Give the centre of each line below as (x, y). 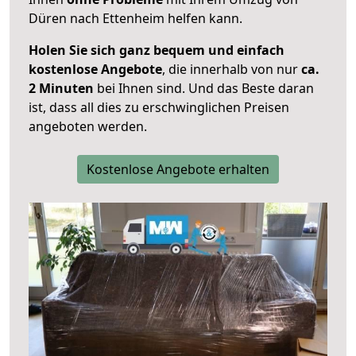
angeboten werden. (88, 127)
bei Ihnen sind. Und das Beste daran (204, 89)
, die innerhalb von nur (232, 70)
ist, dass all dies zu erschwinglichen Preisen (159, 108)
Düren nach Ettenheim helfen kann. (135, 19)
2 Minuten (61, 89)
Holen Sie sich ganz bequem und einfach (157, 50)
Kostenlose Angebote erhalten (178, 170)
